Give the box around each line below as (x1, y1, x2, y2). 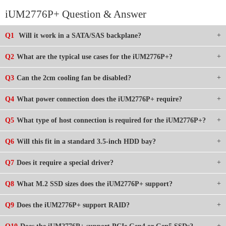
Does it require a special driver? (17, 159, 114, 167)
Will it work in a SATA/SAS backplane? (17, 32, 141, 40)
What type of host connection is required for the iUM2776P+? (17, 117, 206, 125)
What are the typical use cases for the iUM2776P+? (17, 53, 173, 61)
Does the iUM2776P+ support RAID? (17, 201, 130, 209)
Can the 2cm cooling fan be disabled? (17, 74, 131, 82)
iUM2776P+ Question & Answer (5, 8, 146, 21)
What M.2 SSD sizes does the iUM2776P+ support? (17, 180, 173, 188)
